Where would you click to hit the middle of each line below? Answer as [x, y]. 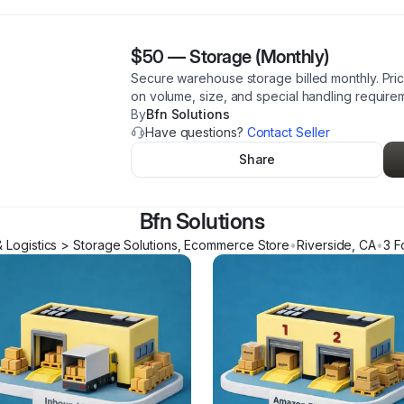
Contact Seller [288, 132]
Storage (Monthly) [259, 57]
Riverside [325, 245]
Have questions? [196, 132]
